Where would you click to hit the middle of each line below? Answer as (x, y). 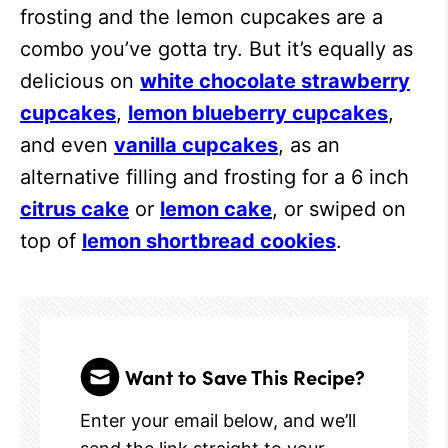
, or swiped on (339, 209)
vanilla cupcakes (196, 145)
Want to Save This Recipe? (245, 376)
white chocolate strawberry (275, 81)
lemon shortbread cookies (209, 241)
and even (67, 145)
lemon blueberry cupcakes (258, 113)
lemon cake (216, 209)
